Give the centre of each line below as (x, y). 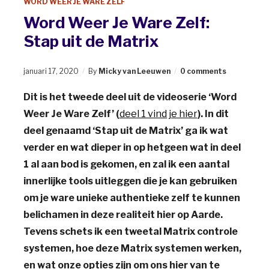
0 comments (203, 71)
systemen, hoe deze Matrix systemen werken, (132, 248)
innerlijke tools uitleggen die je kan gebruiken (130, 181)
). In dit (213, 113)
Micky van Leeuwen (134, 71)
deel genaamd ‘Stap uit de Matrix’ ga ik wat (125, 130)
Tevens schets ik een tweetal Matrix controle (130, 231)
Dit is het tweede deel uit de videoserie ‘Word (130, 97)
